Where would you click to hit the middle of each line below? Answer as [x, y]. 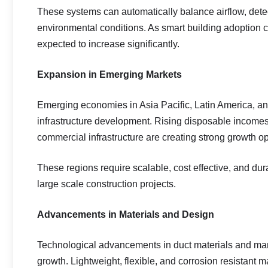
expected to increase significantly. [108, 44]
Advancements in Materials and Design [126, 214]
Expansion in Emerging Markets [109, 74]
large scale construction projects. [106, 184]
